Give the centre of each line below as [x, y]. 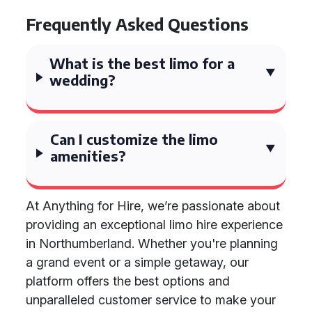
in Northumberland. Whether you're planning [152, 243]
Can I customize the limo [134, 139]
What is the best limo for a [142, 63]
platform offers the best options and [128, 281]
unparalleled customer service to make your [151, 300]
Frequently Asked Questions [137, 24]
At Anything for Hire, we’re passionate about [153, 206]
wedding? [83, 80]
